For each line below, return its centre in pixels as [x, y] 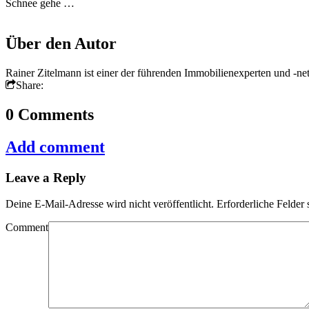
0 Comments [50, 114]
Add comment [55, 147]
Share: [30, 85]
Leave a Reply [46, 177]
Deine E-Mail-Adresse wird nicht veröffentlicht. [110, 204]
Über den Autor [61, 44]
